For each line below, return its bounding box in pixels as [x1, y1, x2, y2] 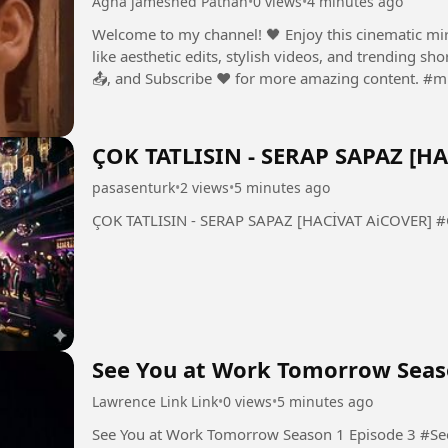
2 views [180, 178, 229, 198]
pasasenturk [92, 178, 175, 198]
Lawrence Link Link [92, 391, 218, 411]
